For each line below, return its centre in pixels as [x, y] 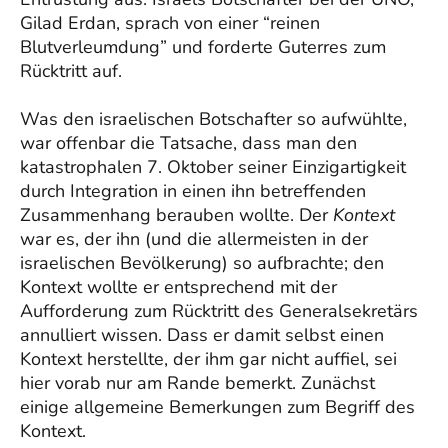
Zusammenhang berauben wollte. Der [176, 214]
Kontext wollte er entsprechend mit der [178, 286]
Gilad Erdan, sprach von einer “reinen [170, 22]
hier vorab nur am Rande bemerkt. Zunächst [197, 382]
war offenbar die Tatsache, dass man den [188, 142]
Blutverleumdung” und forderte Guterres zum [203, 46]
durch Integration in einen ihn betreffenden [193, 190]
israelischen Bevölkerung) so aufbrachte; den [202, 262]
